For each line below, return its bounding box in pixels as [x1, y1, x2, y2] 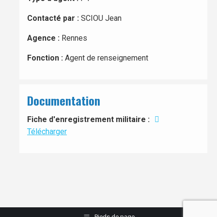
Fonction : [27, 53, 63, 62]
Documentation [27, 92, 100, 109]
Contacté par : [27, 14, 79, 23]
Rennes [60, 33, 87, 43]
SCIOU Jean [79, 14, 122, 23]
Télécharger [27, 127, 67, 136]
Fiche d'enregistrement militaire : [27, 115, 150, 124]
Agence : [27, 33, 60, 43]
